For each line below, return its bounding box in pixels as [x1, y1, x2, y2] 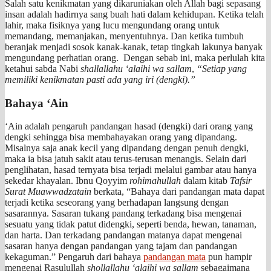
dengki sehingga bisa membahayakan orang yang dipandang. [5, 132, 237, 143]
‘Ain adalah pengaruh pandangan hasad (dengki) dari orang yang [5, 121, 253, 132]
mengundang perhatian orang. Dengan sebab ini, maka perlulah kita [5, 52, 265, 63]
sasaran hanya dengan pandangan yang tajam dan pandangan [5, 241, 237, 252]
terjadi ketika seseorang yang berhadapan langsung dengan [5, 197, 229, 208]
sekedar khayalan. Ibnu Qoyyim [5, 175, 129, 186]
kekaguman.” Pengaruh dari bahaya [5, 252, 143, 263]
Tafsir [230, 175, 252, 186]
